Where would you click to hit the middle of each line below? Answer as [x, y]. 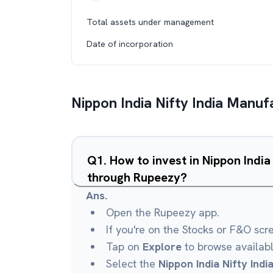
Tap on [124, 246]
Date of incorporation [130, 44]
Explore [162, 246]
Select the [132, 264]
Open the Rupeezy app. [163, 212]
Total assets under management [150, 22]
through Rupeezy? [137, 177]
